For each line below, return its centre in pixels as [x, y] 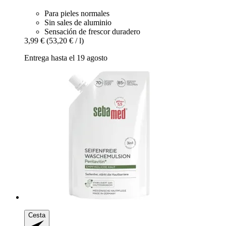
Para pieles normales [77, 14]
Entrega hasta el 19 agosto [66, 58]
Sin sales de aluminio [78, 23]
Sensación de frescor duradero [92, 32]
